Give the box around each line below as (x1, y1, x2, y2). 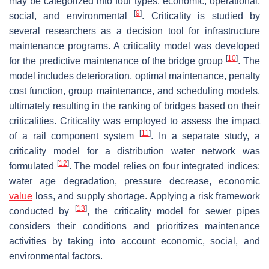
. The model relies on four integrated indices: (68, 160, 260, 171)
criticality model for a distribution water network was (9, 145, 260, 156)
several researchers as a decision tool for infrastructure (9, 25, 260, 36)
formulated (9, 160, 57, 171)
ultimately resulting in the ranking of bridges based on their (9, 100, 260, 111)
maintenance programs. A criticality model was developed (9, 40, 260, 51)
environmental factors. (9, 250, 103, 261)
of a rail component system (9, 130, 139, 141)
